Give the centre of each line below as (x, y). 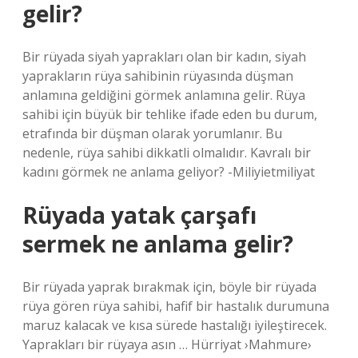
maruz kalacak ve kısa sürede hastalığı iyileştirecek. (175, 325)
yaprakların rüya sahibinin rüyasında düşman (158, 76)
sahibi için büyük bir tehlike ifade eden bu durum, (170, 114)
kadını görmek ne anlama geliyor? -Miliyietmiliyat (169, 172)
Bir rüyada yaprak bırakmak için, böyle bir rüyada (169, 287)
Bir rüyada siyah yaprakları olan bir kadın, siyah (164, 57)
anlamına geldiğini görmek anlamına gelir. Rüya (164, 95)
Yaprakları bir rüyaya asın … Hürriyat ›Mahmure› (167, 344)
